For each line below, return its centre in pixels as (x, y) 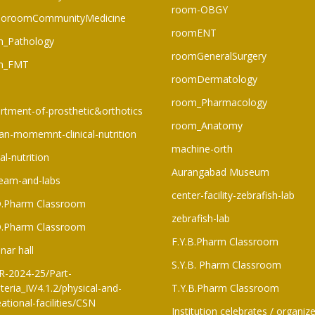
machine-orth (202, 148)
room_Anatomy (207, 125)
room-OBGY (200, 9)
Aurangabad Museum (220, 172)
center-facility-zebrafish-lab (233, 195)
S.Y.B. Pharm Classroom (226, 264)
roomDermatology (214, 79)
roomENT (194, 32)
